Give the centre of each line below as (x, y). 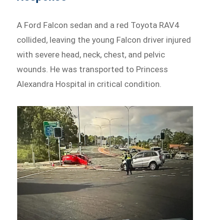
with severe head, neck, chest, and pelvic (91, 55)
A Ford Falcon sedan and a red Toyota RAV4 (98, 25)
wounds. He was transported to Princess (93, 69)
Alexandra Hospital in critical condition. (89, 84)
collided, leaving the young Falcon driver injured (104, 40)
